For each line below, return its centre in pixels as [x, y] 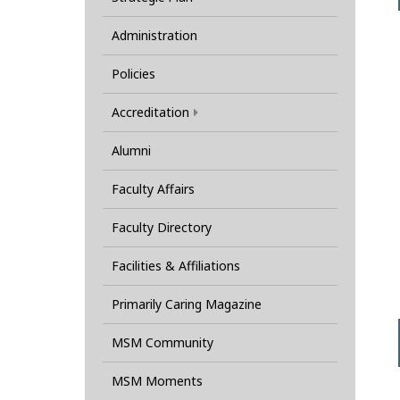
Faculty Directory [161, 228]
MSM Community [162, 343]
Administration [154, 36]
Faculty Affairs [153, 189]
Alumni [131, 151]
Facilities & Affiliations [175, 266]
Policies [133, 74]
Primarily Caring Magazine [186, 304]
